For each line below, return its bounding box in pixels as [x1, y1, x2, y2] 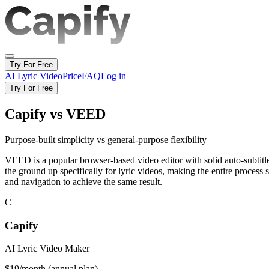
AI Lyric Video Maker [5, 243, 89, 254]
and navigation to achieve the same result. [5, 176, 162, 187]
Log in [101, 71, 126, 81]
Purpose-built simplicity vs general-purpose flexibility [5, 134, 207, 145]
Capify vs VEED [5, 106, 106, 122]
